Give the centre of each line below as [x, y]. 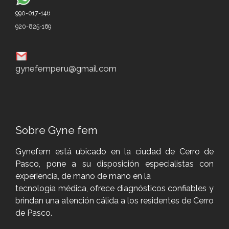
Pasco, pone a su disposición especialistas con [114, 164]
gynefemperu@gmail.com [66, 68]
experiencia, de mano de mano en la [84, 176]
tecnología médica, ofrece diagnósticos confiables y [114, 188]
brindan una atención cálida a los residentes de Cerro [114, 201]
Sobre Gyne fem [56, 130]
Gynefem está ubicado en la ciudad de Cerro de [114, 152]
